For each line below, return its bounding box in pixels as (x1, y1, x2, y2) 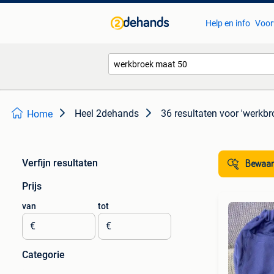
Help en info (205, 18, 250, 28)
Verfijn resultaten (22, 157, 98, 169)
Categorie (22, 249, 65, 261)
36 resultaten (161, 108, 217, 119)
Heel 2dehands (75, 108, 139, 119)
